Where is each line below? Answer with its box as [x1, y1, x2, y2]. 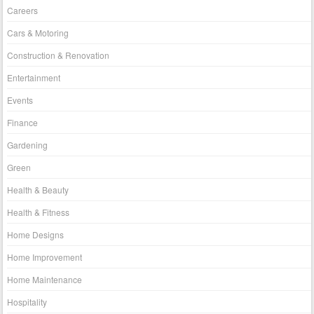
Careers [7, 4, 39, 17]
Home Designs [7, 228, 64, 241]
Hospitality [7, 296, 48, 308]
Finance [7, 116, 39, 129]
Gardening [7, 139, 48, 151]
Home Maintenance [7, 273, 83, 286]
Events [7, 94, 34, 107]
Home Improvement [7, 251, 83, 264]
